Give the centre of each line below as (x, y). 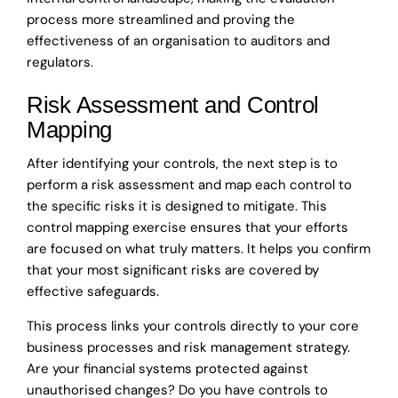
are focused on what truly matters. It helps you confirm (199, 248)
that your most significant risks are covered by (173, 270)
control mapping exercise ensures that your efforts (187, 227)
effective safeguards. (93, 291)
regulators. (60, 62)
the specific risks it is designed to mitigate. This (177, 206)
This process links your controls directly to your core (193, 326)
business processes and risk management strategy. (188, 347)
